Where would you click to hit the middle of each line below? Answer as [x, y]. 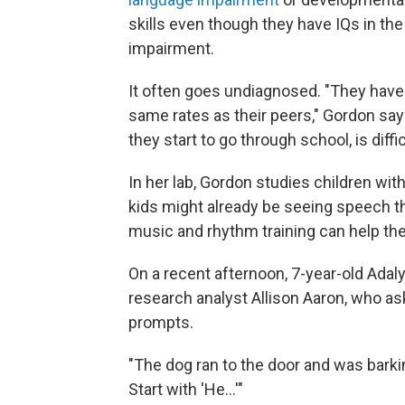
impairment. [171, 48]
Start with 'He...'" [186, 389]
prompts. [161, 322]
